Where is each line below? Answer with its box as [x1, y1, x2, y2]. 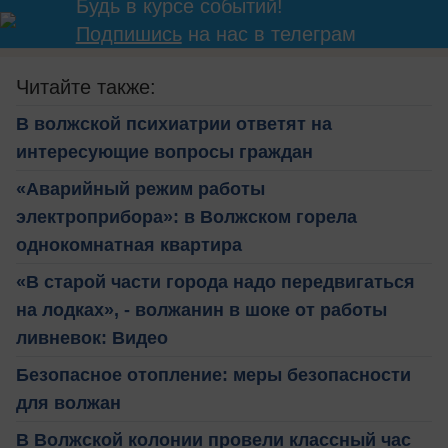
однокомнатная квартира [16, 234, 242, 255]
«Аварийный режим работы [16, 178, 265, 199]
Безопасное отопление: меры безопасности [16, 364, 411, 385]
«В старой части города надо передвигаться [16, 271, 415, 292]
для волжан [16, 392, 121, 413]
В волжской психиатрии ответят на [16, 113, 332, 134]
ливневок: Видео [16, 327, 168, 348]
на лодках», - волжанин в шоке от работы [16, 299, 387, 320]
